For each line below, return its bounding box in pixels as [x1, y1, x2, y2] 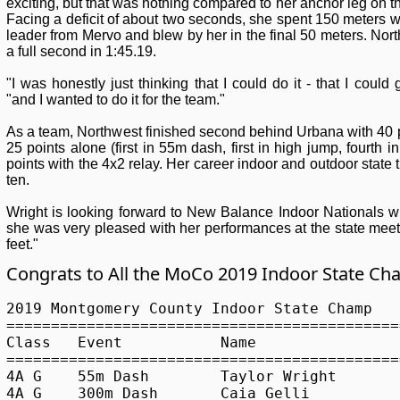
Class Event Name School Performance [6, 334, 51, 351]
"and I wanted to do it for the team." [6, 92, 225, 107]
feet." [6, 237, 38, 252]
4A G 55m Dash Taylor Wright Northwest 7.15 [6, 368, 42, 385]
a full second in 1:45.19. [6, 44, 156, 59]
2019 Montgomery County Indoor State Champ [6, 300, 372, 317]
